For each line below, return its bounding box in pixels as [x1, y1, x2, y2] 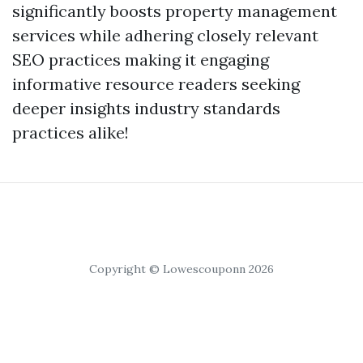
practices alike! [12, 122, 129, 143]
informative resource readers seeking [12, 74, 300, 94]
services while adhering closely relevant [12, 25, 318, 45]
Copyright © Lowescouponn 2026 [89, 262, 274, 276]
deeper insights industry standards [12, 98, 280, 118]
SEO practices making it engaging [12, 49, 269, 70]
